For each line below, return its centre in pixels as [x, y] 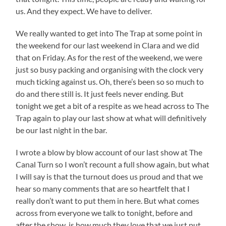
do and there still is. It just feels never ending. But [100, 93]
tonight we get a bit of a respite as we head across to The [112, 105]
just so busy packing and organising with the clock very [110, 69]
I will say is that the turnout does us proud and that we [109, 176]
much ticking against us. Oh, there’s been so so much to [110, 81]
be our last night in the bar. [62, 130]
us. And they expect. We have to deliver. [84, 11]
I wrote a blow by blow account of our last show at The [109, 152]
